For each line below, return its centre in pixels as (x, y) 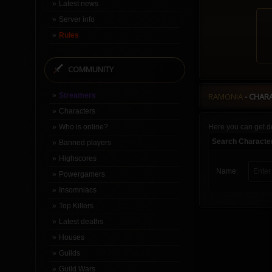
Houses (71, 237)
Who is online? (83, 127)
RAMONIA (225, 97)
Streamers (77, 95)
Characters (77, 111)
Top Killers (76, 206)
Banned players (85, 143)
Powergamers (82, 174)
